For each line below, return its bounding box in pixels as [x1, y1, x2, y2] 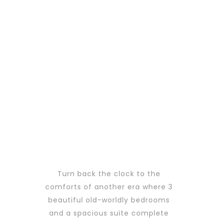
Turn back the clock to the [57, 169, 161, 179]
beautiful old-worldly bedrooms [48, 195, 170, 205]
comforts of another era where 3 [45, 182, 173, 192]
